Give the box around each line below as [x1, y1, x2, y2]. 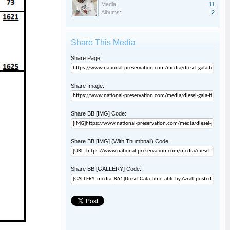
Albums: [101, 9, 121, 15]
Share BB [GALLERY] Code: [71, 166, 141, 172]
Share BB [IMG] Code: [71, 110, 126, 117]
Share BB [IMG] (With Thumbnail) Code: [71, 138, 170, 144]
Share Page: [71, 55, 102, 61]
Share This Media [71, 38, 136, 47]
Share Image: [71, 83, 104, 89]
